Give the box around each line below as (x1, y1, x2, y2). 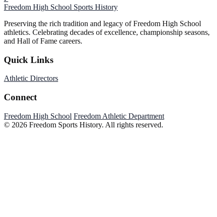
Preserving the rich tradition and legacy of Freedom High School (4, 19, 201, 28)
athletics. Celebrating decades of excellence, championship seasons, (4, 28, 210, 36)
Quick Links (4, 54, 53, 65)
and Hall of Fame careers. (4, 36, 82, 45)
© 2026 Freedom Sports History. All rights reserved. (4, 120, 163, 129)
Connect (4, 92, 37, 103)
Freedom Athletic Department (74, 111, 164, 120)
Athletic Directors (4, 74, 58, 83)
